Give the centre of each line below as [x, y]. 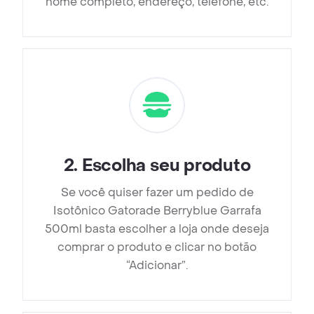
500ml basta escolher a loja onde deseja [157, 229]
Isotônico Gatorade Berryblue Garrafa [157, 211]
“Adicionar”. [157, 266]
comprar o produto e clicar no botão [157, 247]
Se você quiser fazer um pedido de [157, 193]
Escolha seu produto [166, 166]
